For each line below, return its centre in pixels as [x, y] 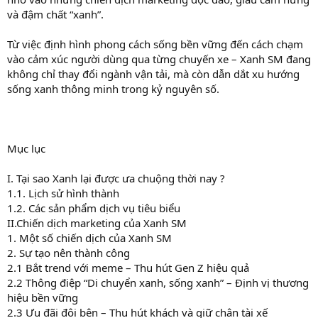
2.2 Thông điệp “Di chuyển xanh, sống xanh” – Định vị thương [158, 282]
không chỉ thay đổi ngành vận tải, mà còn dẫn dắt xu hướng [153, 73]
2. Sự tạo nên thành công [68, 252]
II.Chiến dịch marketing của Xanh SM [97, 223]
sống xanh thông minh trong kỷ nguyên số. [113, 88]
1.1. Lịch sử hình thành [63, 193]
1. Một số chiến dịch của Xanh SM [89, 237]
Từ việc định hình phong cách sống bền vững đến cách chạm [155, 44]
